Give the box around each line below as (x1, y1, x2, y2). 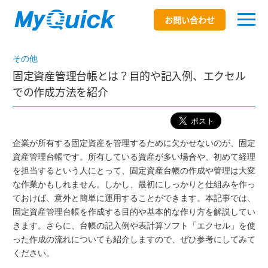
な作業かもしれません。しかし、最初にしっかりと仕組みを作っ (13, 179, 255, 189)
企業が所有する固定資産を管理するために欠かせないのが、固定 (13, 138, 255, 148)
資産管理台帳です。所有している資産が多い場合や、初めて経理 (13, 152, 255, 162)
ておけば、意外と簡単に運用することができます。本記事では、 (13, 193, 255, 203)
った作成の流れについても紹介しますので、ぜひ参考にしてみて (13, 234, 255, 244)
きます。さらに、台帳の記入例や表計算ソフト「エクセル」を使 (13, 221, 255, 230)
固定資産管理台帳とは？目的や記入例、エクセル (13, 68, 246, 84)
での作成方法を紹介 (13, 84, 108, 100)
